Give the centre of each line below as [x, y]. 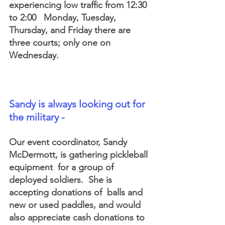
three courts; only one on [61, 43]
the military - [38, 117]
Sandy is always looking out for [78, 104]
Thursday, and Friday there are [71, 30]
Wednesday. [34, 55]
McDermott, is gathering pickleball [80, 155]
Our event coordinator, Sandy [69, 142]
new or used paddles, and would [76, 205]
